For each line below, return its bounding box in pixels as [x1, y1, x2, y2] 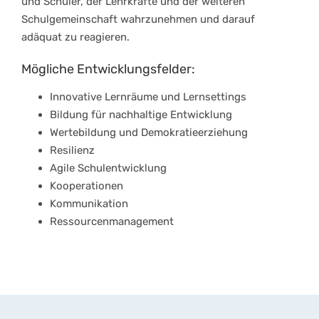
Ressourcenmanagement [50, 215, 174, 229]
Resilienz [50, 144, 95, 157]
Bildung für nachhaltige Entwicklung [50, 108, 232, 122]
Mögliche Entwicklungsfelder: [21, 61, 195, 78]
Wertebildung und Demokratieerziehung [50, 126, 248, 140]
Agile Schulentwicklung [50, 162, 167, 175]
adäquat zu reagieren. [21, 31, 130, 44]
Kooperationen [50, 179, 123, 193]
